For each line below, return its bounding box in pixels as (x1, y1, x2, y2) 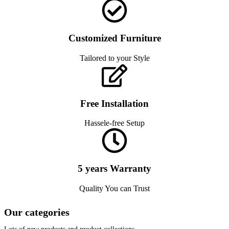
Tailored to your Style (79, 53, 150, 62)
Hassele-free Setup (84, 119, 145, 128)
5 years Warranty (78, 163, 151, 174)
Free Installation (80, 98, 149, 109)
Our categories (4, 207, 70, 218)
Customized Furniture (68, 33, 161, 44)
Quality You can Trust (79, 184, 150, 193)
